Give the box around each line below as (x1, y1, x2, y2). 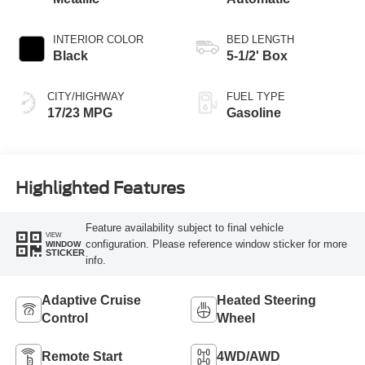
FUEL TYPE (226, 90, 285, 103)
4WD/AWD (217, 349, 280, 363)
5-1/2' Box (226, 49, 288, 64)
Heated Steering (217, 292, 316, 307)
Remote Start (41, 349, 122, 363)
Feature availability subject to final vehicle (85, 221, 284, 234)
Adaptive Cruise (41, 292, 141, 307)
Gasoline (226, 106, 281, 121)
